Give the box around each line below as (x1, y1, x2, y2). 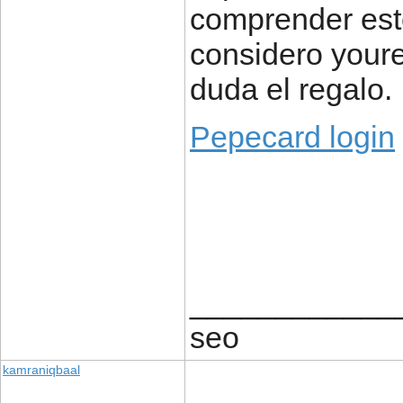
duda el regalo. (190, 72, 392, 106)
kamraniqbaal (3, 363, 80, 377)
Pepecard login (190, 120, 395, 154)
